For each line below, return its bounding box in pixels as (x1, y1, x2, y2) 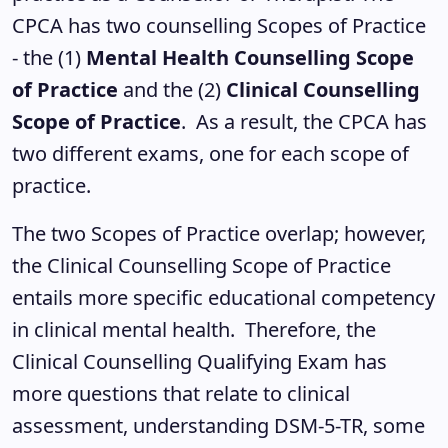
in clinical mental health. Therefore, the (12, 316, 376, 343)
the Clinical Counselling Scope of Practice (12, 252, 391, 279)
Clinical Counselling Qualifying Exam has (12, 348, 387, 375)
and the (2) (118, 76, 226, 103)
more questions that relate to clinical (12, 380, 350, 407)
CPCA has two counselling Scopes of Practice (12, 12, 426, 39)
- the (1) (12, 44, 86, 71)
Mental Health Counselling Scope (86, 44, 414, 71)
